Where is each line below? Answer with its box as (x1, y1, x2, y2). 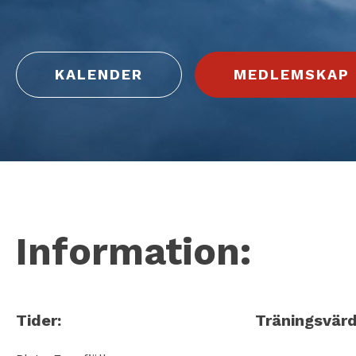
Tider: (16, 311, 62, 331)
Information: (16, 229, 251, 275)
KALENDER (55, 66, 143, 83)
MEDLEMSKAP (234, 66, 350, 83)
